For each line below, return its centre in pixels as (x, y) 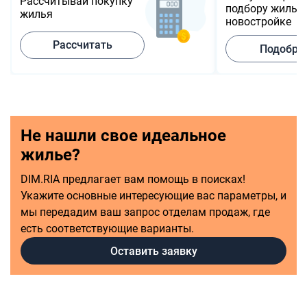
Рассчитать (82, 45)
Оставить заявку (153, 251)
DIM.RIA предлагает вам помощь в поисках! (133, 179)
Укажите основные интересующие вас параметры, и (153, 196)
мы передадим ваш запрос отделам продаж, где (145, 212)
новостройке (258, 22)
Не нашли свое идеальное (123, 136)
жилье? (50, 155)
